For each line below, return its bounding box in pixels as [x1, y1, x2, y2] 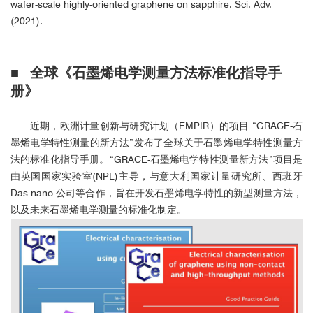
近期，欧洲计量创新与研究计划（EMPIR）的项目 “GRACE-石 [30, 119, 303, 131]
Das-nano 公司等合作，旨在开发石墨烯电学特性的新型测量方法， [10, 187, 303, 198]
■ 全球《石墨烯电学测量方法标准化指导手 [10, 64, 282, 81]
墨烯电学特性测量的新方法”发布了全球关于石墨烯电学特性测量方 [10, 136, 303, 148]
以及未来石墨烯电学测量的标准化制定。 [10, 203, 187, 215]
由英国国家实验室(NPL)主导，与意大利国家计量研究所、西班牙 [10, 170, 303, 182]
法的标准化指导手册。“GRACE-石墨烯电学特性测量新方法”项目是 [10, 153, 303, 165]
